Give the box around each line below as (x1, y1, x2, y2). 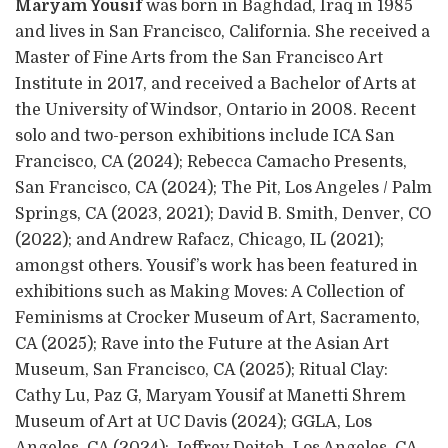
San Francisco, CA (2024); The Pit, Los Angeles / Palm (15, 178, 432, 197)
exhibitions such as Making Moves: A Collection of (15, 282, 404, 301)
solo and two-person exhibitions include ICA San (15, 126, 395, 145)
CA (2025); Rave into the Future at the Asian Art (15, 334, 389, 353)
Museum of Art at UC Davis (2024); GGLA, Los (15, 412, 372, 431)
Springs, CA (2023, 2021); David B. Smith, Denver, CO (15, 204, 432, 223)
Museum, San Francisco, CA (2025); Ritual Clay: (15, 360, 388, 379)
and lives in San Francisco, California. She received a (15, 22, 430, 41)
